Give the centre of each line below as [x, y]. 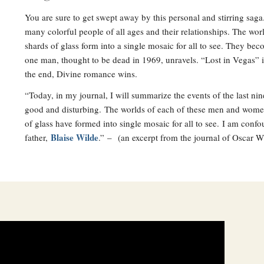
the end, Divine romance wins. [81, 73]
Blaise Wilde [75, 138]
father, [38, 138]
